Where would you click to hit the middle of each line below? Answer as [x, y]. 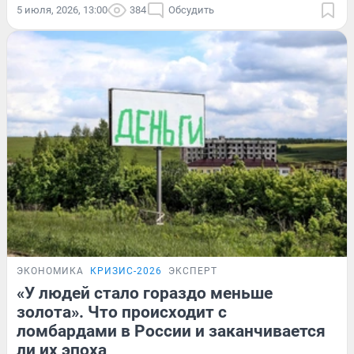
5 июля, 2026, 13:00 [62, 9]
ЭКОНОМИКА [50, 271]
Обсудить [191, 9]
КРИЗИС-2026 [126, 271]
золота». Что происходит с [122, 313]
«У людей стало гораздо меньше [145, 294]
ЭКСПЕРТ [193, 271]
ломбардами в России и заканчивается [171, 331]
